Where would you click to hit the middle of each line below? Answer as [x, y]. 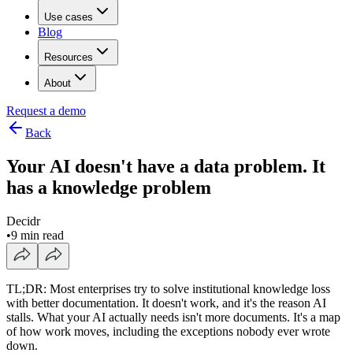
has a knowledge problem [109, 187]
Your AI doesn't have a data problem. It [166, 166]
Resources [69, 57]
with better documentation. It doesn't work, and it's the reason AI [166, 303]
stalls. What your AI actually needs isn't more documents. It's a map [173, 317]
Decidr [23, 221]
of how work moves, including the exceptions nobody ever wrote [168, 331]
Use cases [69, 17]
